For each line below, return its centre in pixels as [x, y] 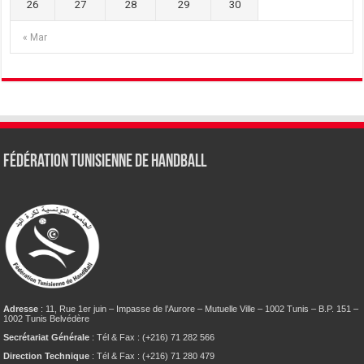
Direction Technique [48, 355]
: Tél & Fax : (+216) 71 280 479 [154, 355]
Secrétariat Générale [47, 337]
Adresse [21, 308]
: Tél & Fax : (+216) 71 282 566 [152, 337]
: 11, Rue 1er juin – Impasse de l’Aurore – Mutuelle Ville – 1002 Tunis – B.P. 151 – [199, 308]
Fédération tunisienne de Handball [105, 162]
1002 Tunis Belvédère [47, 318]
